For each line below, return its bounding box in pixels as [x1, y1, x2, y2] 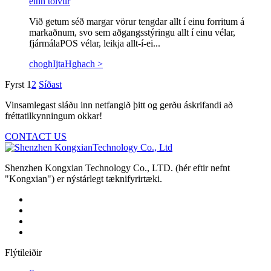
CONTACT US [5, 131, 67, 142]
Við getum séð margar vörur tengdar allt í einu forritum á [29, 16, 244, 27]
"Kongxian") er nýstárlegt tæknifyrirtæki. [5, 173, 162, 184]
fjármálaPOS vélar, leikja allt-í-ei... [29, 38, 160, 48]
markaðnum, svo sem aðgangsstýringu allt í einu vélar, [29, 27, 235, 38]
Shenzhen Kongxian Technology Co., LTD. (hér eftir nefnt [5, 162, 230, 173]
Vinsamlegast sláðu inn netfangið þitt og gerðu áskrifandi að [5, 99, 233, 110]
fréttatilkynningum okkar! [5, 110, 102, 121]
